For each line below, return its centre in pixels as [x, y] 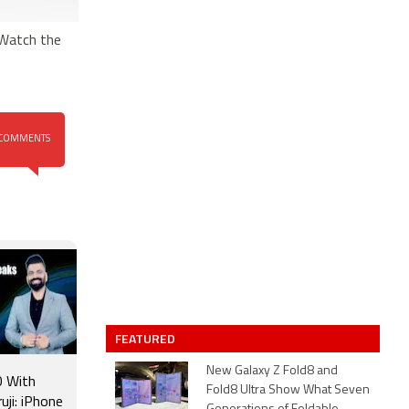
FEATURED [147, 338]
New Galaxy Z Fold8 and [272, 371]
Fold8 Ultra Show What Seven [288, 390]
